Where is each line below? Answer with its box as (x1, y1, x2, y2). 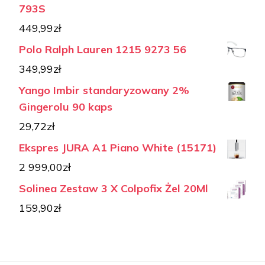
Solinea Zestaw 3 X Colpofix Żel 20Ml (19, 181, 208, 195)
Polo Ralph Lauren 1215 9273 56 (19, 42, 186, 56)
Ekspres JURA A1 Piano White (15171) (19, 140, 216, 154)
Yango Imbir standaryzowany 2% (19, 83, 189, 97)
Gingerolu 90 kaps (19, 99, 112, 114)
